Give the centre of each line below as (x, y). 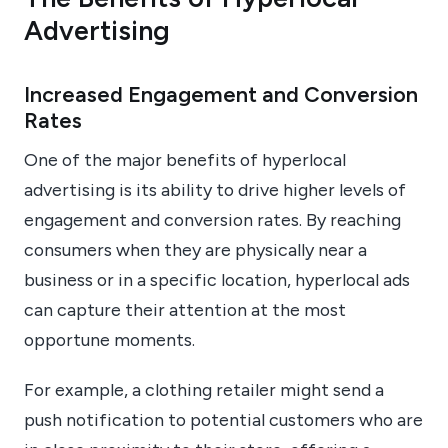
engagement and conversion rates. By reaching (212, 219)
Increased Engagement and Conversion (221, 93)
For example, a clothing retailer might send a (204, 390)
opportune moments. (109, 339)
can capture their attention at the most (185, 309)
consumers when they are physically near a (195, 249)
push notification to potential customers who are (223, 420)
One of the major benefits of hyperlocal (185, 159)
